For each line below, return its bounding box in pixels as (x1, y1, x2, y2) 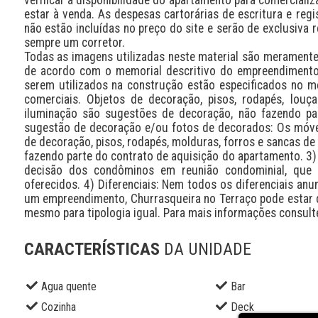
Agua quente (40, 280, 97, 294)
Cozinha (40, 300, 76, 314)
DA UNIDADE (163, 239, 251, 260)
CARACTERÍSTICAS (23, 239, 164, 260)
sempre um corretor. (23, 35, 125, 50)
